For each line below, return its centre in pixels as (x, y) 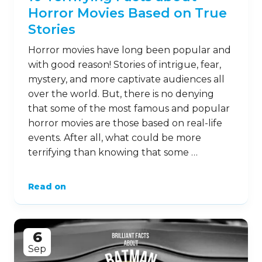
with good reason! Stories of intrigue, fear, (125, 64)
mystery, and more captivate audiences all (126, 79)
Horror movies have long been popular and (130, 50)
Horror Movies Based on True (127, 13)
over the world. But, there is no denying (121, 94)
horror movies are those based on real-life (125, 123)
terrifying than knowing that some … (113, 152)
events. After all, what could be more (115, 137)
